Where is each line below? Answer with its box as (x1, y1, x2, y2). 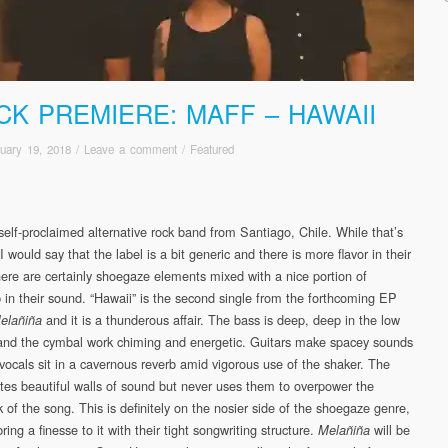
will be (370, 419, 410, 439)
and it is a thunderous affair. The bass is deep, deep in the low (46, 309, 400, 329)
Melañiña (318, 420, 370, 439)
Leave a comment (84, 140, 177, 157)
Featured (190, 140, 234, 157)
